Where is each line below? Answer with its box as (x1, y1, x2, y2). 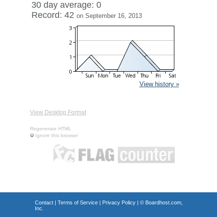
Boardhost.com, (145, 200, 183, 205)
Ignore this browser (35, 133, 78, 138)
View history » (139, 80, 179, 88)
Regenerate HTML (30, 126, 71, 131)
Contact (34, 200, 53, 205)
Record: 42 (31, 10, 77, 20)
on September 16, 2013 (76, 12, 142, 19)
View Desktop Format (30, 109, 86, 116)
